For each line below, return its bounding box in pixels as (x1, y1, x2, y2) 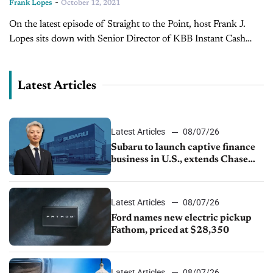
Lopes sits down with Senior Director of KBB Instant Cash (9, 34, 246, 44)
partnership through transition (111, 167, 250, 177)
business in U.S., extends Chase (111, 155, 249, 165)
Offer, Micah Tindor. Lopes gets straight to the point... (9, 49, 229, 59)
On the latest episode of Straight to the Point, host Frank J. (9, 19, 246, 30)
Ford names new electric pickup (111, 213, 252, 223)
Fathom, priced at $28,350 (111, 225, 230, 235)
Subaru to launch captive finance (111, 143, 256, 153)
